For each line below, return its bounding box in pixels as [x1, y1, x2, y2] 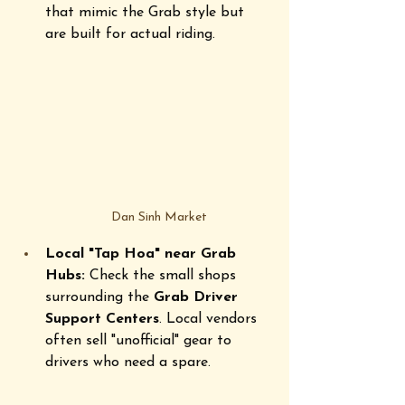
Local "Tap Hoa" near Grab [45, 246, 240, 261]
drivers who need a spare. [45, 354, 215, 370]
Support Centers [45, 311, 159, 326]
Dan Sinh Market [111, 210, 207, 224]
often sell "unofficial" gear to [45, 333, 236, 348]
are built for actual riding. [45, 26, 215, 42]
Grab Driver [154, 289, 242, 305]
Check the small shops [85, 268, 240, 283]
